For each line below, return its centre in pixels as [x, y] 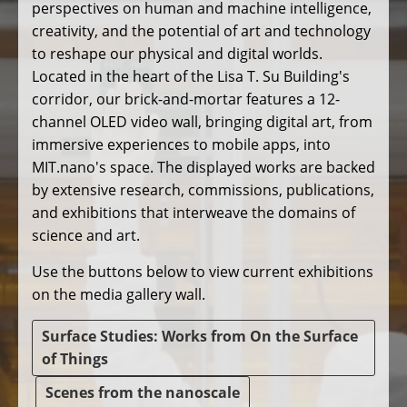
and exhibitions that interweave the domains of [194, 213]
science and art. [86, 236]
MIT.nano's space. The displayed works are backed [203, 168]
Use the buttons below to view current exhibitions [203, 272]
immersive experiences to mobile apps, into [181, 145]
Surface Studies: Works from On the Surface [200, 337]
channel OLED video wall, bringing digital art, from [202, 122]
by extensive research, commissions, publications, [203, 190]
